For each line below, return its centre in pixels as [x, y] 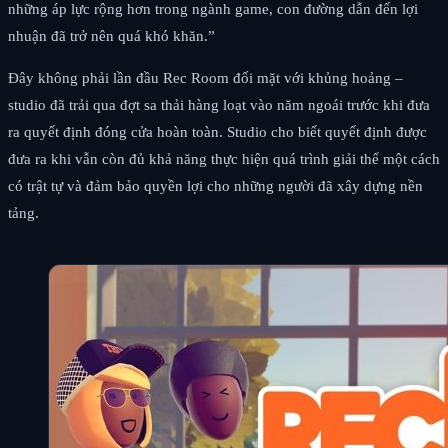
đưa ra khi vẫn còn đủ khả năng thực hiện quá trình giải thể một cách [224, 158]
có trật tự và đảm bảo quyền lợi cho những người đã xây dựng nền [215, 185]
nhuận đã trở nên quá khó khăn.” [111, 35]
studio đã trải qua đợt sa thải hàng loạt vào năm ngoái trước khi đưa [219, 104]
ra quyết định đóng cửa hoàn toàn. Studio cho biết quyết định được [217, 131]
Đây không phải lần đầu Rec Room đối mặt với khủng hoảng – [205, 77]
